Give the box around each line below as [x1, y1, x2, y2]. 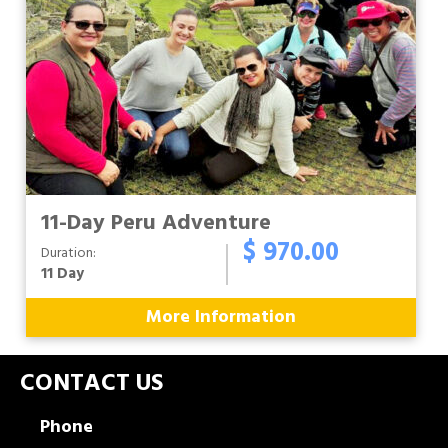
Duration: [41, 242, 96, 265]
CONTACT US [20, 365, 163, 403]
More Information [146, 303, 296, 332]
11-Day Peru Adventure [41, 206, 271, 241]
